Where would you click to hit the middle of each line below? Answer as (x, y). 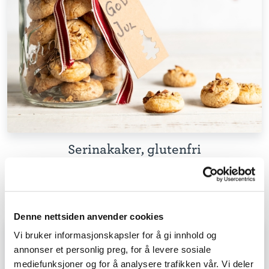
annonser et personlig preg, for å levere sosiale (112, 250)
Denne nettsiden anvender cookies (89, 216)
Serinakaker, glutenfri (134, 149)
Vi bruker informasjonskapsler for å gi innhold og (115, 235)
